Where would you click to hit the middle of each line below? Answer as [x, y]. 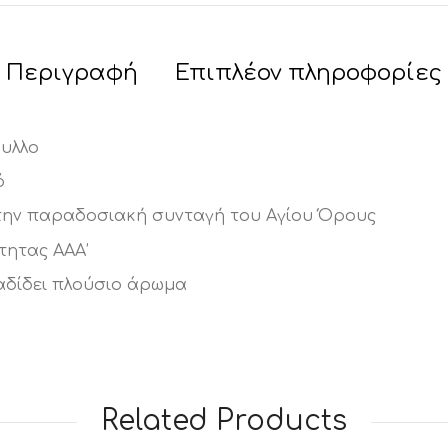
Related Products [224, 421]
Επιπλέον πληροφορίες [308, 72]
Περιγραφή [72, 72]
